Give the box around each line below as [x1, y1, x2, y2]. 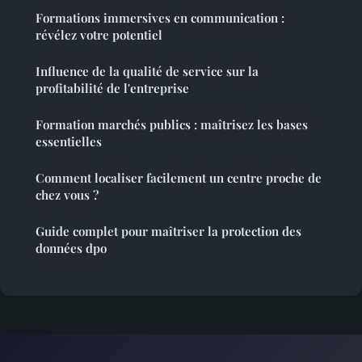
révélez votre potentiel [36, 27, 162, 44]
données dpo [36, 240, 107, 257]
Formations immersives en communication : [36, 10, 284, 27]
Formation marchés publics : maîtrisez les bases [36, 116, 308, 133]
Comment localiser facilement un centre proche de [36, 170, 322, 187]
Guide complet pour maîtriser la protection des [36, 223, 301, 240]
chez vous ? [36, 187, 99, 204]
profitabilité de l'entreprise [36, 80, 189, 97]
